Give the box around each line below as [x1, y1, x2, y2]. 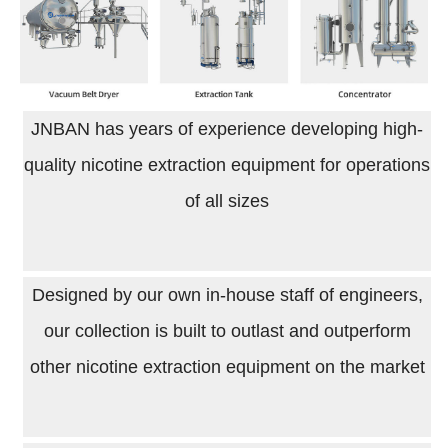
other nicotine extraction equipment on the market [29, 357, 425, 378]
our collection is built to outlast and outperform [43, 321, 411, 342]
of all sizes [185, 191, 269, 212]
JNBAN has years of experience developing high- [31, 119, 423, 140]
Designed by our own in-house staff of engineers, [31, 285, 423, 306]
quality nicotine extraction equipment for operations [24, 155, 430, 176]
